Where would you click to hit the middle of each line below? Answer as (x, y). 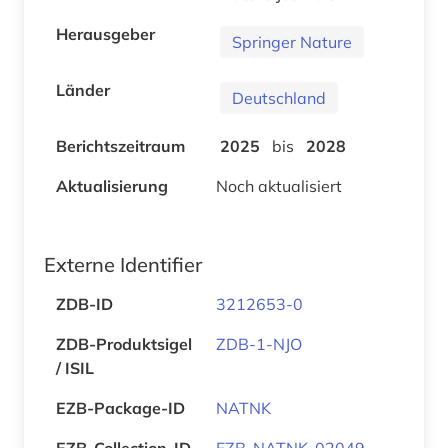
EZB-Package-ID (120, 407)
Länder (83, 89)
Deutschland (279, 97)
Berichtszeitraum (120, 145)
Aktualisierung (112, 185)
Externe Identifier (123, 264)
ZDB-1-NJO (259, 343)
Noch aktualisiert (279, 185)
